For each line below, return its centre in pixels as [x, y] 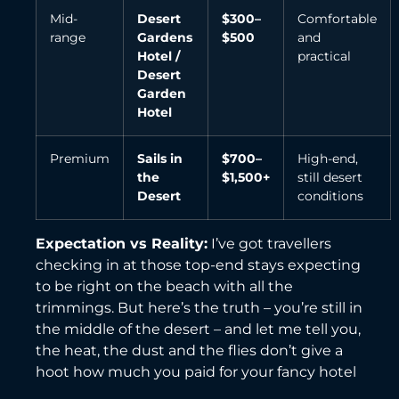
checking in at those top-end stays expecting [198, 265]
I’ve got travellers [269, 243]
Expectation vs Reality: [122, 243]
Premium [80, 158]
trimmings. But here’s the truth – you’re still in [199, 307]
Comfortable [337, 18]
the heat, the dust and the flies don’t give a [189, 350]
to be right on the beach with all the [164, 286]
